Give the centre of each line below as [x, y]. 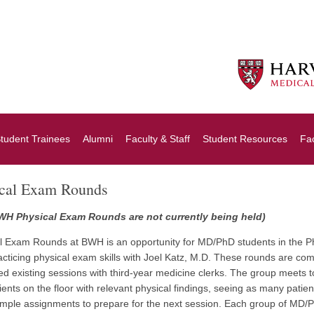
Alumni [98, 139]
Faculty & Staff [158, 139]
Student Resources [245, 139]
